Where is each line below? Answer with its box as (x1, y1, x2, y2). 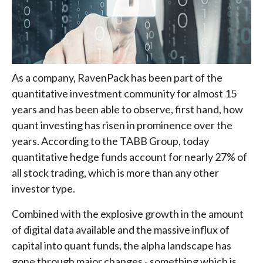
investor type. (12, 182, 75, 195)
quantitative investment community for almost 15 (12, 87, 237, 100)
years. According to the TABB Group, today (12, 134, 209, 147)
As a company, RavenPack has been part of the (12, 71, 222, 84)
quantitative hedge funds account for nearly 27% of (12, 150, 247, 163)
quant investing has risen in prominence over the (12, 119, 232, 131)
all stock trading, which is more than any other (12, 166, 219, 179)
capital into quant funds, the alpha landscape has (12, 239, 231, 252)
